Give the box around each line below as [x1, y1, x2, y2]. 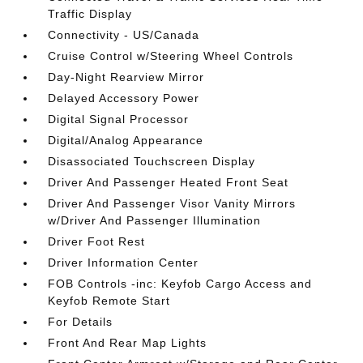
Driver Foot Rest [48, 235, 146, 248]
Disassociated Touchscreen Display [48, 155, 256, 168]
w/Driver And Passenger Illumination [48, 214, 262, 227]
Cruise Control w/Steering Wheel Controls [48, 49, 294, 62]
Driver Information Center [48, 256, 199, 269]
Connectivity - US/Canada [48, 28, 200, 41]
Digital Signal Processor [48, 113, 190, 126]
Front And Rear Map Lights [48, 336, 207, 349]
